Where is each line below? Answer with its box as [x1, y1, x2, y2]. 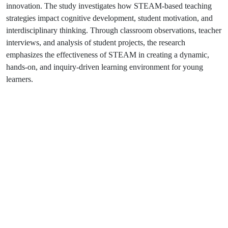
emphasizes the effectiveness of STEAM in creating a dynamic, [6, 50, 209, 59]
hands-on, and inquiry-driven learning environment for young [6, 62, 203, 71]
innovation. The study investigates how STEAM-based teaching [6, 1, 212, 10]
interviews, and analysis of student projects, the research [6, 38, 185, 47]
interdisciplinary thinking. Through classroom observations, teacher [6, 25, 221, 35]
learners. [6, 74, 33, 83]
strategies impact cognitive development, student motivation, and [6, 13, 213, 22]
